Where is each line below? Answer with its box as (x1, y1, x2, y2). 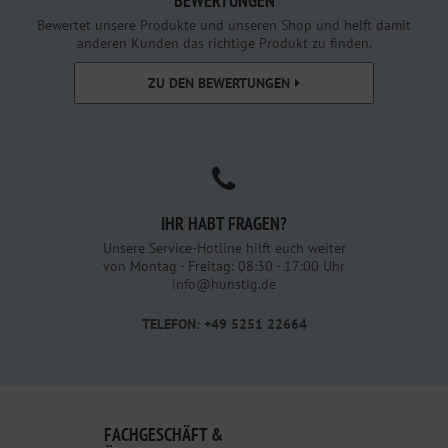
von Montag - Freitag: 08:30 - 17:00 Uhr (103, 256, 345, 275)
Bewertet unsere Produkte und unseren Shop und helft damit (37, 15, 411, 34)
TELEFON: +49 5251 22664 (141, 314, 307, 333)
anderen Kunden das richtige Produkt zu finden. (76, 33, 372, 52)
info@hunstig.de (172, 274, 276, 293)
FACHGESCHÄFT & (104, 422, 223, 446)
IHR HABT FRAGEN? (161, 211, 287, 235)
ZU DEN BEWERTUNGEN (148, 73, 290, 92)
